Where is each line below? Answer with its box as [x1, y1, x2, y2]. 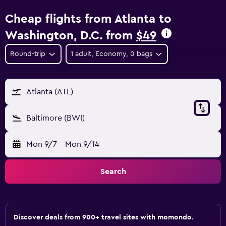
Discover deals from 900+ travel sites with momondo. [14, 214, 194, 221]
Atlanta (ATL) [26, 88, 73, 96]
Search [100, 167, 126, 176]
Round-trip [10, 50, 45, 58]
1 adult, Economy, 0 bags [70, 50, 152, 58]
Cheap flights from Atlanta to [5, 13, 172, 25]
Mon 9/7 [26, 140, 57, 148]
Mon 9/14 [65, 140, 99, 148]
